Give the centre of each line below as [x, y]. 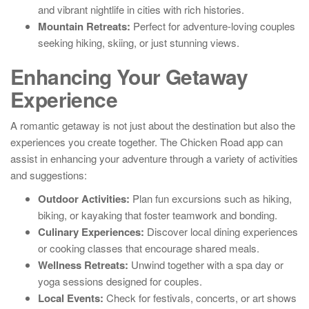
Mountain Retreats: [84, 26]
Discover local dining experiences [221, 231]
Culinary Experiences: [91, 232]
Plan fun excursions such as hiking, [211, 198]
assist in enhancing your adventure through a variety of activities [154, 158]
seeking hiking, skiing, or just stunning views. [139, 42]
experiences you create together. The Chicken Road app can [147, 142]
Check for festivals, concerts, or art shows [200, 298]
